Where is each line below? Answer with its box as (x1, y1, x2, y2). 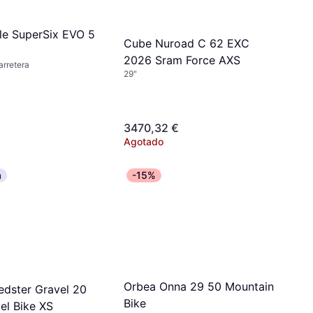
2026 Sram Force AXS (124, 53, 240, 67)
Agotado (124, 135, 163, 147)
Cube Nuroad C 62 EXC (124, 36, 249, 50)
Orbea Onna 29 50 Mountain (124, 279, 274, 293)
